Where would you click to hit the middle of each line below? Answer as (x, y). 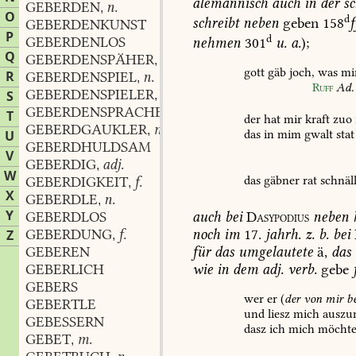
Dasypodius (278, 217)
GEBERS (52, 287)
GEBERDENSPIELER (90, 95)
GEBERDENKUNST (86, 25)
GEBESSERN (65, 322)
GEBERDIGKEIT (77, 182)
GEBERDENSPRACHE (95, 112)
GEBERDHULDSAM (88, 147)
